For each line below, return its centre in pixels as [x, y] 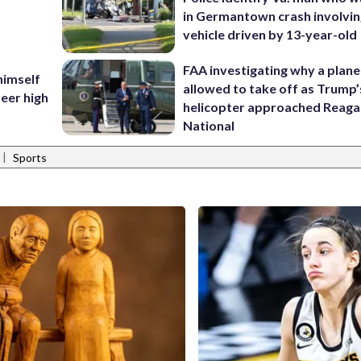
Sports [30, 158]
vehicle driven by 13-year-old [270, 34]
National [209, 125]
